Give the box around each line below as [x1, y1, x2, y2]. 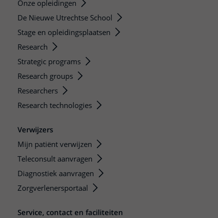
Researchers [18, 85, 58, 95]
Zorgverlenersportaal [18, 182, 88, 193]
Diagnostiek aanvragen [18, 168, 94, 178]
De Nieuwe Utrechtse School [18, 12, 112, 22]
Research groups [18, 71, 73, 81]
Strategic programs [18, 56, 81, 66]
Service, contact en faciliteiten [18, 207, 123, 217]
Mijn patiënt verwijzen [18, 139, 92, 149]
